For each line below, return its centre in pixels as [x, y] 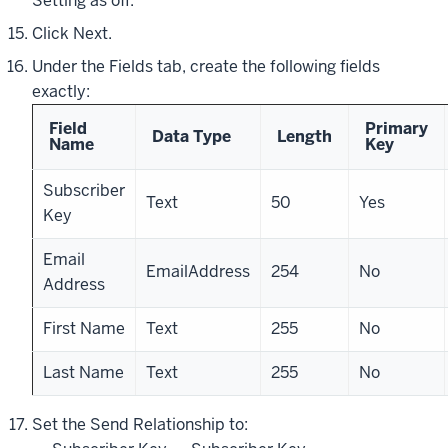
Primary [396, 128]
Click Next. [72, 33]
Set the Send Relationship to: [140, 424]
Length [304, 136]
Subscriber [84, 190]
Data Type [191, 136]
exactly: [61, 91]
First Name [84, 328]
